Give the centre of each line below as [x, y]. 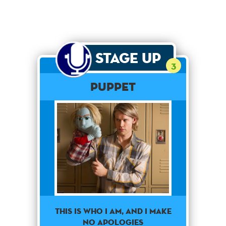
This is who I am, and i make [113, 211]
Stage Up [128, 58]
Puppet [113, 87]
